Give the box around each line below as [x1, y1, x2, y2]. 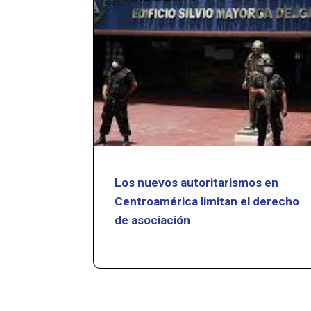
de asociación [115, 212, 191, 227]
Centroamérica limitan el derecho [115, 194, 300, 208]
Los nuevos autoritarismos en [115, 175, 279, 190]
